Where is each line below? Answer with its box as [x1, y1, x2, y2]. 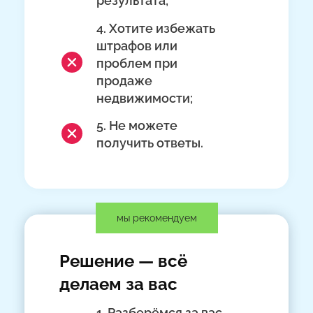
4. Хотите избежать [96, 20, 216, 36]
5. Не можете [96, 117, 178, 133]
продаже [96, 73, 153, 88]
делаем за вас [59, 274, 178, 295]
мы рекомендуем [116, 212, 197, 224]
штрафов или [96, 38, 178, 53]
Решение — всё [59, 251, 188, 272]
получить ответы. [96, 135, 204, 150]
